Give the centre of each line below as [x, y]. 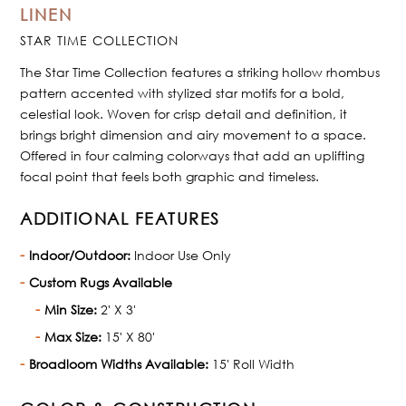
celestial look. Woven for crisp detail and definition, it [184, 114]
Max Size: [73, 337]
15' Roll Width [252, 364]
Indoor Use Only [181, 256]
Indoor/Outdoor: [80, 256]
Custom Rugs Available [101, 283]
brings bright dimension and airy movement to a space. [193, 135]
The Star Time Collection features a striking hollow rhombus [200, 72]
